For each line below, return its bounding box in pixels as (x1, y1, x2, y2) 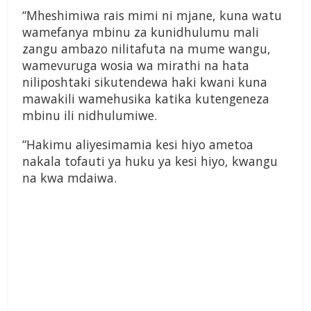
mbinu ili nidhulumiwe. (22, 107, 157, 124)
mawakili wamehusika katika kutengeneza (22, 90, 269, 108)
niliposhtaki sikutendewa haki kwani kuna (22, 74, 267, 91)
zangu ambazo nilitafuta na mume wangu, (22, 40, 271, 58)
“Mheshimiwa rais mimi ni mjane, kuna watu (22, 7, 282, 24)
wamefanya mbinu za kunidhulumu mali (22, 24, 259, 41)
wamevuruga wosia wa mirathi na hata (22, 57, 249, 74)
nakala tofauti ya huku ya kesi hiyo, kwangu (22, 153, 278, 170)
